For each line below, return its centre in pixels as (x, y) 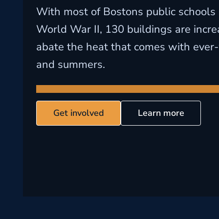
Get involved (78, 113)
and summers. (70, 65)
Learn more (161, 113)
